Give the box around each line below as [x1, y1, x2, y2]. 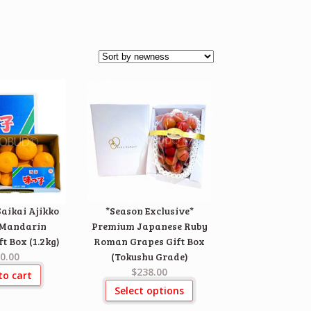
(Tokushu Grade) [110, 250, 188, 264]
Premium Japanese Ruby [91, 219, 208, 233]
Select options [115, 283, 185, 297]
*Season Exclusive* [105, 204, 194, 218]
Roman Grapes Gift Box [94, 235, 205, 249]
